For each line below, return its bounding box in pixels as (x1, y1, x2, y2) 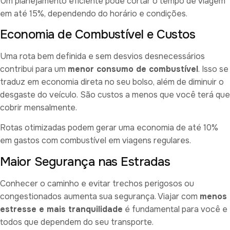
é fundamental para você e (123, 203, 227, 215)
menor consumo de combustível (68, 64, 198, 75)
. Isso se (198, 64, 228, 75)
